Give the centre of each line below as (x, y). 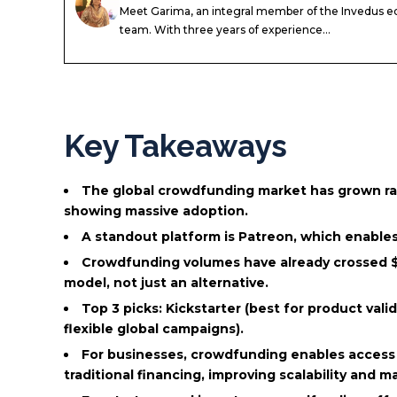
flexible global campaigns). (154, 329)
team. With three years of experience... (225, 30)
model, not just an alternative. (166, 283)
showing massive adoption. (156, 211)
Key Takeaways (175, 145)
